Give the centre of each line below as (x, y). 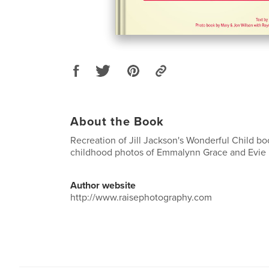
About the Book (117, 122)
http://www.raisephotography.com (141, 197)
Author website (103, 185)
